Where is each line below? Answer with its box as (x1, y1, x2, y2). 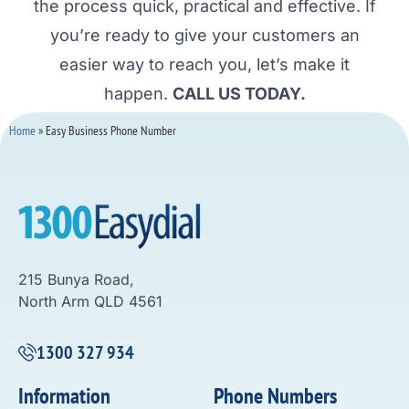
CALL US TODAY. (172, 83, 306, 103)
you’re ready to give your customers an (49, 25, 360, 45)
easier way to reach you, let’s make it (59, 54, 350, 74)
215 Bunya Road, (18, 269, 134, 288)
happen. (103, 83, 173, 103)
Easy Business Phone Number (46, 122, 176, 140)
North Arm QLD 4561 (18, 291, 163, 310)
